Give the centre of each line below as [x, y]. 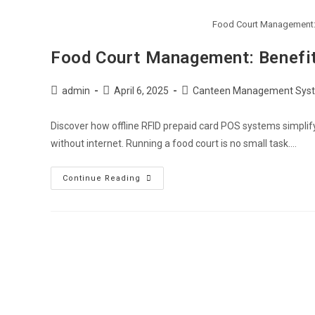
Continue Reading [102, 178]
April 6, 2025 [141, 91]
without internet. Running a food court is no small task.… [174, 143]
